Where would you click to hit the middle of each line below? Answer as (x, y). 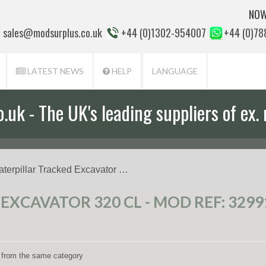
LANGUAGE (175, 71)
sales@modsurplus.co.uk (53, 33)
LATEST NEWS (55, 71)
